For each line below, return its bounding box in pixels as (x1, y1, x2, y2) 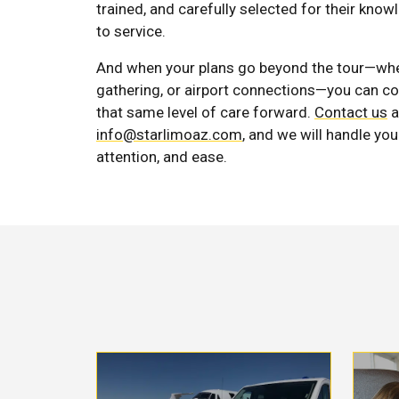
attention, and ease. (96, 147, 227, 166)
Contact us (314, 102, 387, 121)
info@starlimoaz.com (96, 125, 242, 143)
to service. (96, 21, 166, 40)
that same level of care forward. (96, 102, 314, 121)
